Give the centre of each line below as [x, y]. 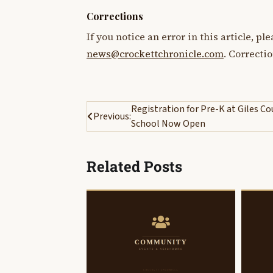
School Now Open [168, 123]
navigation [124, 133]
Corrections [115, 16]
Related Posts [134, 167]
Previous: [112, 116]
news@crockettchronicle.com [155, 54]
